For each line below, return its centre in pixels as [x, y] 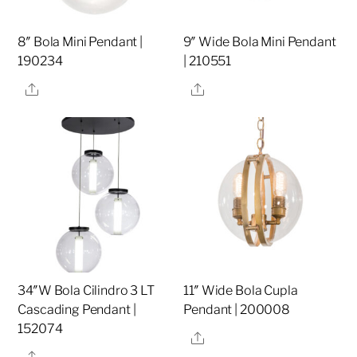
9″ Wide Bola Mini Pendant [260, 42]
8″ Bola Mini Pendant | [80, 42]
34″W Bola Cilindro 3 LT [86, 291]
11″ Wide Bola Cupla [241, 291]
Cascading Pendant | [77, 310]
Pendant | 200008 [237, 310]
